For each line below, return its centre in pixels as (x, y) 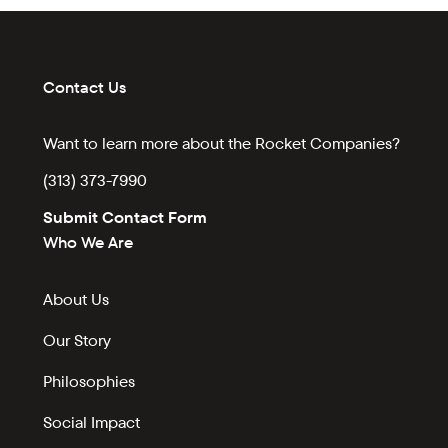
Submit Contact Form (125, 218)
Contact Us (85, 88)
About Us (76, 300)
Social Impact (92, 423)
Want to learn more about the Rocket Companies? (222, 144)
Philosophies (89, 382)
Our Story (77, 341)
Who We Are (88, 243)
